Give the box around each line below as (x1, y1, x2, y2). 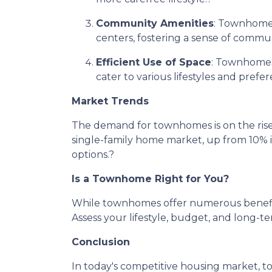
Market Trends (72, 95, 149, 107)
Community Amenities (96, 18, 214, 29)
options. (72, 149, 109, 160)
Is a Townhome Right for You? (72, 173, 229, 185)
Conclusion (72, 236, 130, 248)
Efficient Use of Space (96, 56, 211, 68)
